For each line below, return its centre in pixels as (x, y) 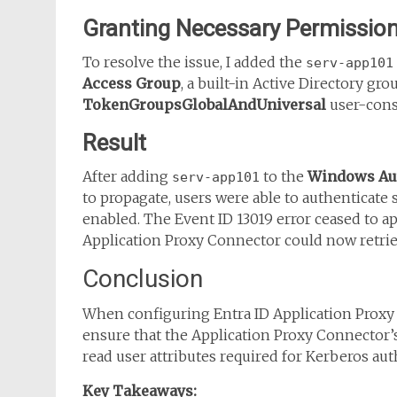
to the (284, 176)
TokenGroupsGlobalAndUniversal (204, 105)
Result (114, 143)
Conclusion (143, 279)
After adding (127, 176)
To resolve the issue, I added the (194, 62)
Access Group (132, 83)
